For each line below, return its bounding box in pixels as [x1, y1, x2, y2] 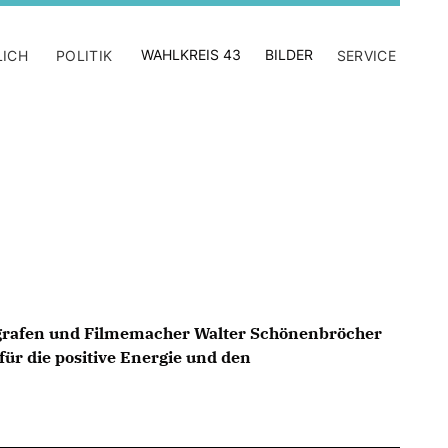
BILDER [264, 46, 313, 63]
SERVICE [336, 47, 396, 64]
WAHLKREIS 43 [140, 46, 241, 63]
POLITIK [56, 47, 113, 64]
